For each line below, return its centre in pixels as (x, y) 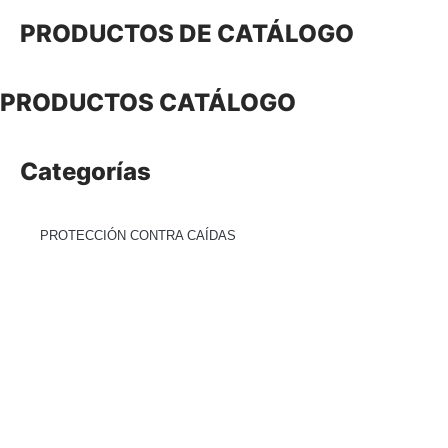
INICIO (346, 62)
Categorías (85, 171)
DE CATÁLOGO (266, 33)
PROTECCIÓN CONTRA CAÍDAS (138, 235)
